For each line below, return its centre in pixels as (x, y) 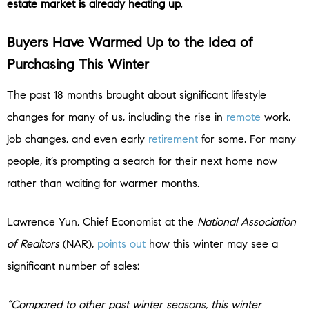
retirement (173, 139)
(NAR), (80, 244)
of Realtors (35, 244)
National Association (247, 222)
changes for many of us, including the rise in (117, 117)
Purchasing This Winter (78, 65)
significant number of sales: (73, 266)
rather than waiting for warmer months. (103, 183)
